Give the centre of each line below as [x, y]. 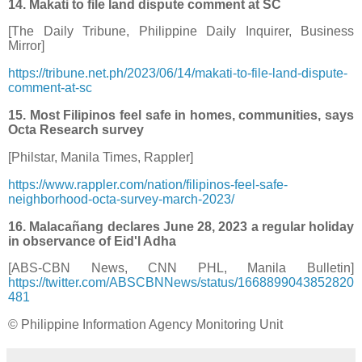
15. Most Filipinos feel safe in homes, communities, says [181, 116]
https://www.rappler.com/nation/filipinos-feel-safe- [148, 184]
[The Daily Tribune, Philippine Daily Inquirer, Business [181, 32]
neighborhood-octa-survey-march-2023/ [121, 199]
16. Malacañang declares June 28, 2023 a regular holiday [181, 226]
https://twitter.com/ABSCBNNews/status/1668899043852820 [181, 283]
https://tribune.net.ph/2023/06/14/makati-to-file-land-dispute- [178, 74]
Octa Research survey [76, 130]
